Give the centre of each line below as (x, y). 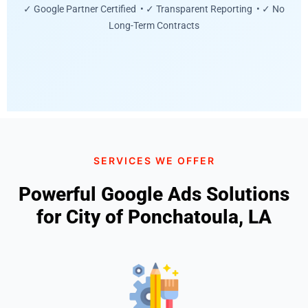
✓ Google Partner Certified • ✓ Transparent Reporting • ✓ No (154, 9)
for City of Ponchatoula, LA (154, 217)
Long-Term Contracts (154, 26)
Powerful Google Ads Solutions (154, 194)
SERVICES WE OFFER (154, 160)
